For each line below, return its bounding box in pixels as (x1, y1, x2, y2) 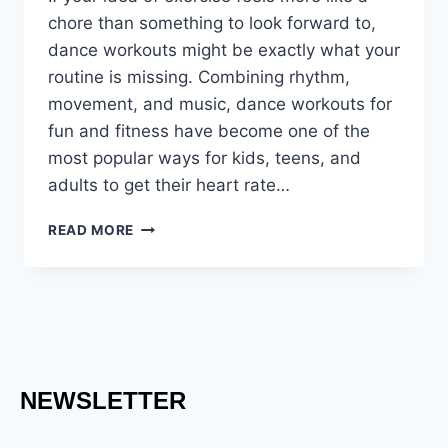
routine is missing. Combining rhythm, (48, 67, 350, 88)
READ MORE (48, 222, 135, 239)
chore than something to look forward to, (48, 13, 376, 34)
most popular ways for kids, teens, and (48, 148, 361, 169)
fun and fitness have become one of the (48, 121, 370, 142)
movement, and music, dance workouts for (48, 94, 392, 115)
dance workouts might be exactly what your (48, 40, 400, 61)
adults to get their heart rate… (48, 175, 290, 196)
